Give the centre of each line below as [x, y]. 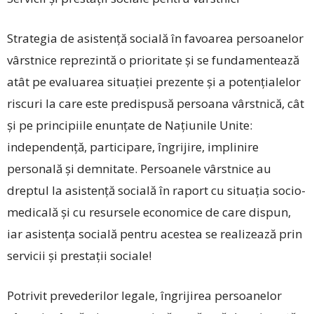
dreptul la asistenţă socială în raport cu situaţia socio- [156, 191]
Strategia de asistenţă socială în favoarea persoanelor [155, 39]
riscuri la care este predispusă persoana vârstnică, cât [156, 104]
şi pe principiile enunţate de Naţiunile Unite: [130, 125]
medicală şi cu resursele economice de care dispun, [149, 212]
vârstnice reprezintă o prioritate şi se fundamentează [153, 60]
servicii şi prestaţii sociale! [79, 256]
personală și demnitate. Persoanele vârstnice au [139, 169]
